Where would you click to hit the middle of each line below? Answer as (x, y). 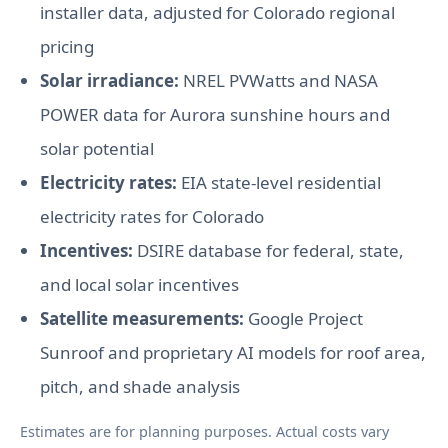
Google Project (303, 318)
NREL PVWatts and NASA (278, 80)
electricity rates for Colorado (152, 216)
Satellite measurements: (142, 318)
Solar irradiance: (109, 80)
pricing (67, 46)
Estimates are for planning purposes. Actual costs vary (204, 431)
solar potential (97, 148)
